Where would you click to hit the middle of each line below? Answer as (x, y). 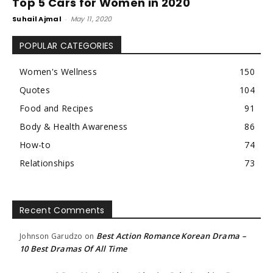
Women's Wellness (58, 71)
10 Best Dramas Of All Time (73, 248)
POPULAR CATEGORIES (67, 45)
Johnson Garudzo (51, 236)
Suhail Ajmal (37, 19)
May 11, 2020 (91, 19)
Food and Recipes (57, 108)
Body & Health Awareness (74, 126)
